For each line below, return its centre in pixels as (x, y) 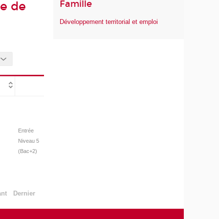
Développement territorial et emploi (109, 22)
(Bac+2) (27, 151)
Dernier (24, 193)
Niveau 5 (28, 141)
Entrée (26, 130)
